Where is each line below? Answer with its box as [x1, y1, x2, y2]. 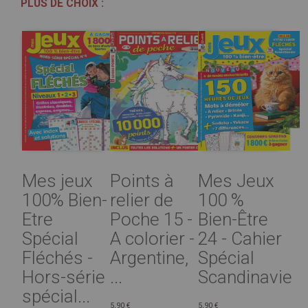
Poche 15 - [110, 208, 193, 230]
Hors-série [22, 266, 105, 287]
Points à [110, 170, 175, 191]
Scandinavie [198, 266, 293, 287]
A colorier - [110, 228, 195, 249]
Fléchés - [22, 247, 93, 268]
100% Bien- [22, 189, 107, 210]
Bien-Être [198, 208, 269, 230]
